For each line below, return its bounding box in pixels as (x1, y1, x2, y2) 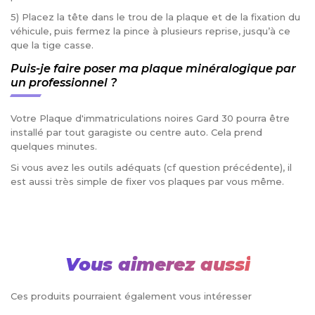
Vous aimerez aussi (65, 253, 250, 275)
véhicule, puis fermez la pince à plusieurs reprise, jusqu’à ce (11, 25, 290, 37)
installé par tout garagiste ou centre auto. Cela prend (11, 126, 262, 138)
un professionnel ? (11, 75, 117, 89)
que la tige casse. (11, 39, 99, 51)
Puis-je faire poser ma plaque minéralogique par (11, 61, 296, 75)
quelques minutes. (11, 140, 100, 152)
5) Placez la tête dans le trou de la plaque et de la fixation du (11, 11, 300, 23)
